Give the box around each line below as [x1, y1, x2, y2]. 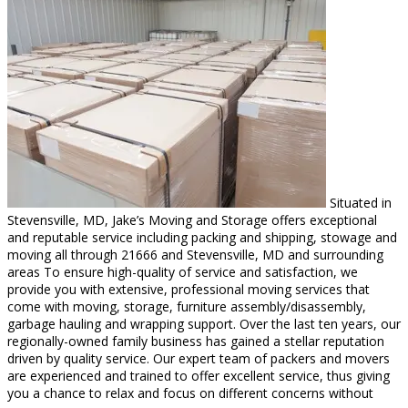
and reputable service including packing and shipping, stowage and [7, 228, 397, 246]
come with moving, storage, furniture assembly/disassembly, [7, 297, 366, 315]
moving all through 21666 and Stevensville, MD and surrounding [7, 245, 383, 263]
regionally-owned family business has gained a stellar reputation [7, 331, 384, 350]
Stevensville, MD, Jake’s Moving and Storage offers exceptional [7, 210, 377, 229]
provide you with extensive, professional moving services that [7, 280, 370, 298]
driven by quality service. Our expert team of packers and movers [7, 349, 390, 367]
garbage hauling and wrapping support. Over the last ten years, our [7, 314, 401, 332]
